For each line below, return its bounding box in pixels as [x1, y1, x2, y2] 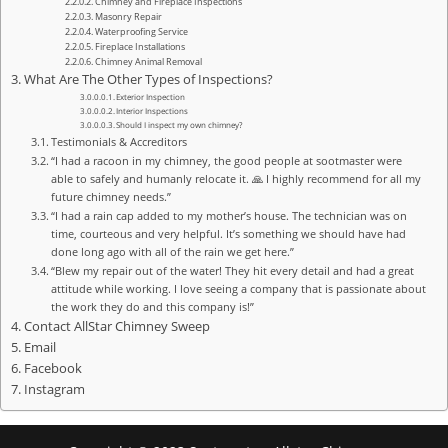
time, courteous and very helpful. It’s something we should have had [51, 225, 407, 241]
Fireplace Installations [94, 39, 185, 53]
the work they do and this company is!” [51, 298, 255, 314]
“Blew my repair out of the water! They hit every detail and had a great [51, 262, 415, 278]
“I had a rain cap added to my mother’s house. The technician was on [51, 207, 408, 223]
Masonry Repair [94, 9, 162, 23]
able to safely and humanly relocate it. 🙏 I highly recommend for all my [51, 170, 422, 186]
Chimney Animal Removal [94, 54, 202, 68]
